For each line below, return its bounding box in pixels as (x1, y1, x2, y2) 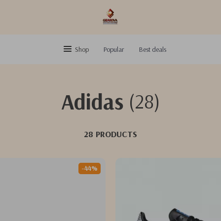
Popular (103, 45, 124, 54)
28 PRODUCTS (84, 128, 137, 140)
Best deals (139, 45, 166, 54)
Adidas (61, 88, 124, 115)
